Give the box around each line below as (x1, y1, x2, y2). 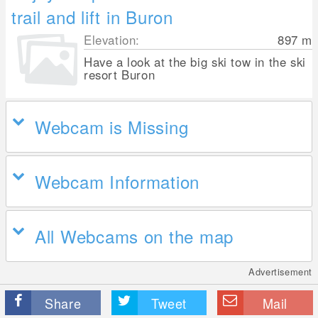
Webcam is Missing (35, 114, 189, 139)
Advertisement (248, 265, 312, 278)
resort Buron (84, 66, 155, 83)
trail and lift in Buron (11, 4, 173, 29)
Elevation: (84, 31, 141, 48)
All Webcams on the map (35, 224, 234, 248)
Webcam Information (35, 169, 200, 194)
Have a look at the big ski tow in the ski (84, 53, 306, 70)
